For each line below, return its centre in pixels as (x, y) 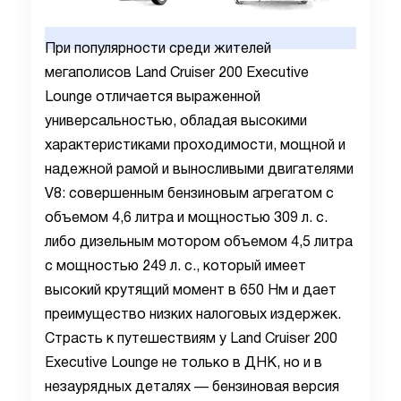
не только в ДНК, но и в (240, 363)
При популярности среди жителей (158, 49)
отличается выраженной (176, 98)
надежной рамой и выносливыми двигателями (199, 170)
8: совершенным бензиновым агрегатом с (194, 194)
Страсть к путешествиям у (137, 339)
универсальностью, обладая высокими (176, 122)
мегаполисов (90, 73)
